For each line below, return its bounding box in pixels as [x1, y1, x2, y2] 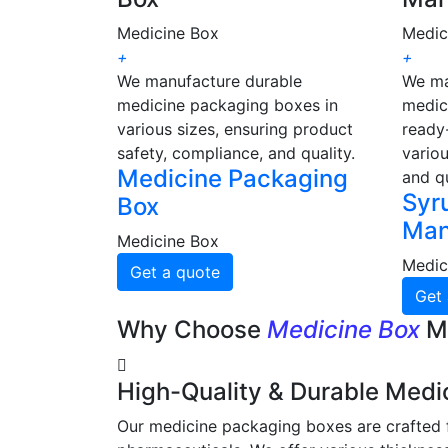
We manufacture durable [117, 71, 302, 92]
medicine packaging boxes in [117, 95, 338, 116]
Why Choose [117, 315, 267, 345]
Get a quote [130, 262, 220, 283]
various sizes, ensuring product [117, 119, 353, 140]
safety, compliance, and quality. [117, 143, 355, 164]
